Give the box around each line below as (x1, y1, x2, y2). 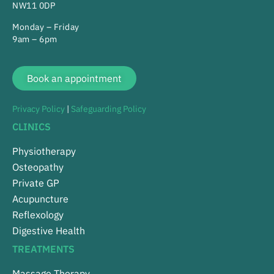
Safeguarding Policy (71, 103, 146, 115)
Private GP (12, 177, 59, 190)
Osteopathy (12, 161, 64, 174)
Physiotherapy (12, 145, 76, 158)
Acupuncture (12, 193, 68, 206)
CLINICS (12, 120, 51, 133)
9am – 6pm (12, 33, 57, 45)
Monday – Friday (12, 21, 80, 32)
